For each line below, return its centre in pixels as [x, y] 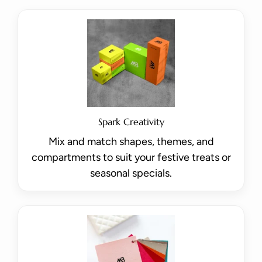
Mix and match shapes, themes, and [131, 142]
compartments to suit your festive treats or [131, 158]
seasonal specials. [131, 173]
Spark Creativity [131, 122]
